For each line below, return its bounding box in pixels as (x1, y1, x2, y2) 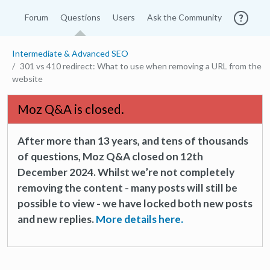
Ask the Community (146, 12, 222, 22)
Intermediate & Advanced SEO (12, 48, 128, 58)
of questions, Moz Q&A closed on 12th (17, 150, 203, 163)
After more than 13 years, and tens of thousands (17, 134, 248, 147)
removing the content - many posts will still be (17, 181, 237, 194)
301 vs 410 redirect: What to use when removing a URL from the (20, 61, 262, 71)
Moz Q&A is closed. (17, 102, 124, 116)
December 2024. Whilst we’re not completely (17, 166, 234, 178)
